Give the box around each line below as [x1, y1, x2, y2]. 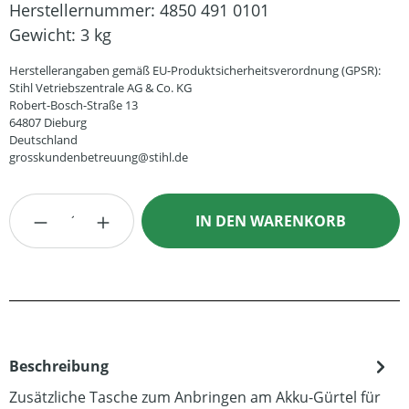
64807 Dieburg [9, 114, 87, 131]
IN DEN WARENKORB [195, 211, 347, 231]
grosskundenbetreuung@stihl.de [9, 149, 188, 165]
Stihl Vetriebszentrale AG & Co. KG [9, 79, 192, 96]
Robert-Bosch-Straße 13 [9, 97, 138, 113]
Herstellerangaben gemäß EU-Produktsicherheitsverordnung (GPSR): [9, 62, 381, 79]
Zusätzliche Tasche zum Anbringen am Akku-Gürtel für [9, 387, 381, 407]
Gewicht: [9, 24, 80, 46]
